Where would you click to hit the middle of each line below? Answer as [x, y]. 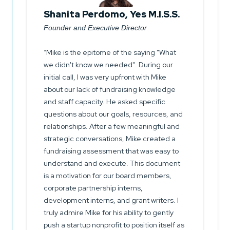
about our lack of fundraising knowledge [110, 90]
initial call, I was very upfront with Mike [105, 77]
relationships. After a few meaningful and [112, 127]
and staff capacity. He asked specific [104, 102]
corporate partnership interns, [93, 188]
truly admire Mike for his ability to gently [109, 213]
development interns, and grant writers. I [111, 200]
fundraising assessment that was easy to [111, 151]
